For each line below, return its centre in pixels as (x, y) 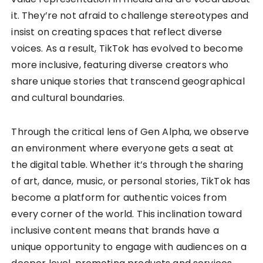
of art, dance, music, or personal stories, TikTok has (131, 181)
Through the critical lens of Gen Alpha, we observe (130, 131)
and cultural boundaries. (68, 97)
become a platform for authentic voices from (119, 197)
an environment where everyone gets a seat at (123, 148)
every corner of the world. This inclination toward (127, 214)
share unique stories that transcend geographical (128, 81)
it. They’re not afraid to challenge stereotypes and (130, 15)
